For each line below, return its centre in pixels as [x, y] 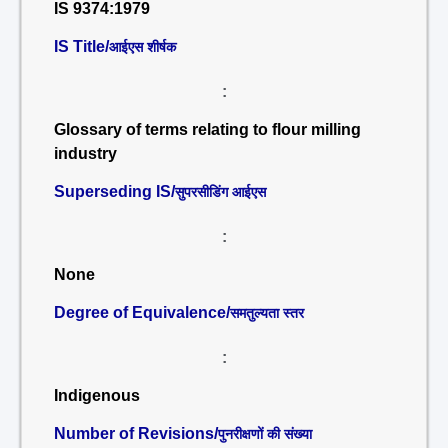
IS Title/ [81, 46]
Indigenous [97, 395]
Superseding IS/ [114, 191]
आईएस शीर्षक [142, 47]
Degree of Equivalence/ [142, 312]
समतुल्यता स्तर [267, 313]
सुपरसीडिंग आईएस [220, 192]
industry [85, 153]
